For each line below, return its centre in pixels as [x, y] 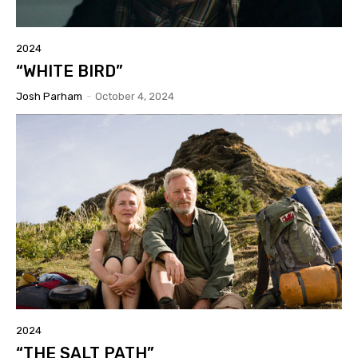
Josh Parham [49, 96]
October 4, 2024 [135, 96]
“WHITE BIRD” [70, 71]
